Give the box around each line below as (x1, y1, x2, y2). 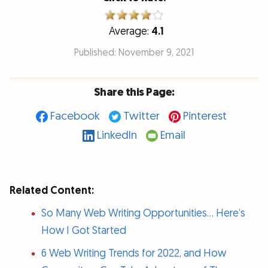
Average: (109, 24, 151, 38)
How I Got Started (41, 223, 126, 237)
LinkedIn (97, 128, 137, 144)
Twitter (123, 109, 160, 124)
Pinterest (182, 109, 227, 124)
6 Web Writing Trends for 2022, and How (41, 246, 226, 260)
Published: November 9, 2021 (74, 46, 194, 59)
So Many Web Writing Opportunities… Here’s (41, 206, 245, 220)
